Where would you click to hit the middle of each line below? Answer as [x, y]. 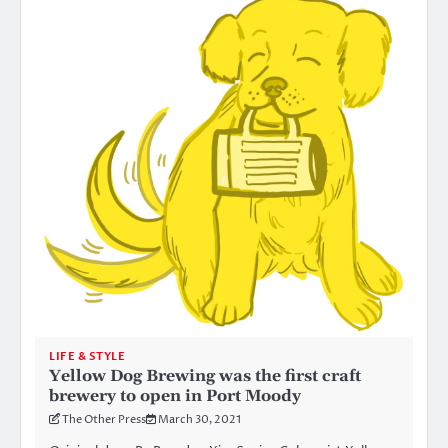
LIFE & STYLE [87, 356]
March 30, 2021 [199, 419]
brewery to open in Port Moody [175, 395]
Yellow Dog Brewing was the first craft [205, 375]
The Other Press [104, 419]
